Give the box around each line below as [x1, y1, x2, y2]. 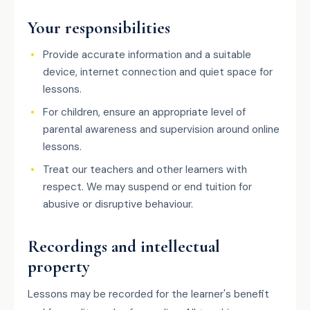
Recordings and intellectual [28, 236, 220, 257]
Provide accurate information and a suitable [43, 48, 251, 62]
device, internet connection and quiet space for [43, 65, 273, 79]
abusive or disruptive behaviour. [43, 197, 193, 211]
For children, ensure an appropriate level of [43, 105, 246, 119]
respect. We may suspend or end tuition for [43, 180, 252, 194]
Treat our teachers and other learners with [43, 163, 247, 176]
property [28, 256, 90, 277]
